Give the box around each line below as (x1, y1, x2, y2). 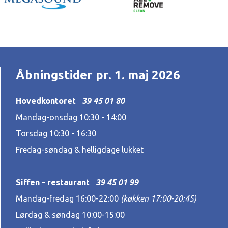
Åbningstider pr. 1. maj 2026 (15, 68, 180, 82)
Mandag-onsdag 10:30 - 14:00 (15, 112, 126, 122)
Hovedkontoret (15, 96, 82, 105)
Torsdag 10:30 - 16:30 (15, 129, 96, 138)
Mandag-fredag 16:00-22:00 (15, 194, 121, 203)
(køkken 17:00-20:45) (120, 194, 196, 203)
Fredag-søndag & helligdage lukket (15, 145, 144, 154)
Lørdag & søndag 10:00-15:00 (15, 210, 125, 219)
